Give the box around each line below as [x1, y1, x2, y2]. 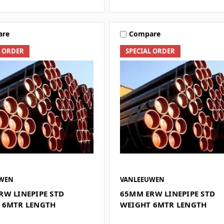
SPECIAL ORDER [125, 46, 175, 55]
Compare [128, 29, 160, 39]
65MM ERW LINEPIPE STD [119, 188, 215, 198]
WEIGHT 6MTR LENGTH [119, 199, 207, 209]
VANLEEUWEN [119, 174, 164, 184]
